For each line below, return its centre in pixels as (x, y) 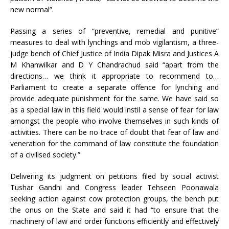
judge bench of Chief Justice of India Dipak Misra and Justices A (114, 54)
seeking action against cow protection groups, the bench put (114, 199)
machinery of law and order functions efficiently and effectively (114, 221)
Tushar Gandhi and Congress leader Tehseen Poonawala (114, 188)
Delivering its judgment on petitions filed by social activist (114, 176)
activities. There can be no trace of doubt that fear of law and (114, 132)
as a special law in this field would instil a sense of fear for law (114, 110)
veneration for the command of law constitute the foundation (114, 144)
